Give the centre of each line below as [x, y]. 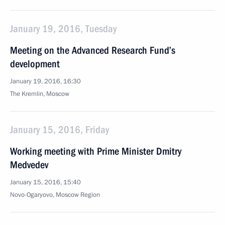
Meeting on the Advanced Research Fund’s [93, 50]
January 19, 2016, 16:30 [45, 81]
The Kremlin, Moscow [40, 94]
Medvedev [29, 165]
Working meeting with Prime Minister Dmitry [96, 151]
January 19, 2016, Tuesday [63, 29]
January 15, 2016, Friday [60, 130]
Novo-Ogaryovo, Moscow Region [55, 195]
